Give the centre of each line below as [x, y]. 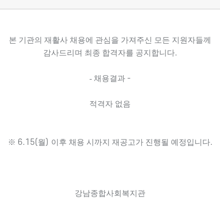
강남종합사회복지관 [110, 193]
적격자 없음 [110, 104]
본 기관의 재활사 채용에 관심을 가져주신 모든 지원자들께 [110, 40]
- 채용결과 [108, 78]
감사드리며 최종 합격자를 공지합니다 [109, 53]
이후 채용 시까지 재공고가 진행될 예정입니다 [130, 142]
